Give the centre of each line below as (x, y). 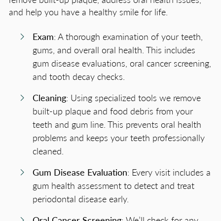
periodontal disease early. (81, 199)
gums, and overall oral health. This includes (114, 50)
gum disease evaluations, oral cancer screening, (122, 63)
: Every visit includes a (169, 172)
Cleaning (49, 98)
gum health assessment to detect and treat (113, 185)
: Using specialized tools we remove (133, 98)
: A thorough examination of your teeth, (128, 37)
